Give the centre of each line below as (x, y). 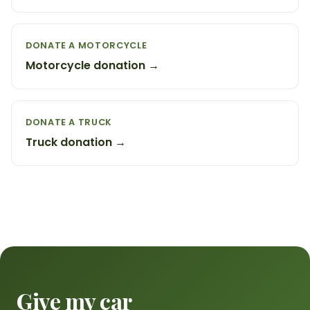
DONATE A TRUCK (69, 122)
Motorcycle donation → (92, 65)
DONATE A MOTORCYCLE (86, 45)
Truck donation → (76, 142)
